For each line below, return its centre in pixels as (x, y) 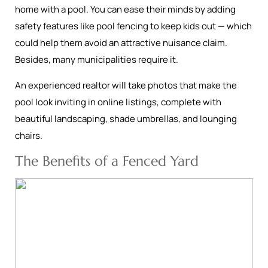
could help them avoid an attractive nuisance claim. (121, 43)
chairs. (29, 135)
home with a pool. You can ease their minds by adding (125, 9)
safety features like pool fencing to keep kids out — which (133, 26)
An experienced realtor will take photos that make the (126, 85)
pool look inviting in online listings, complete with (118, 102)
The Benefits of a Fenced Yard (107, 161)
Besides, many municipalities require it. (97, 60)
